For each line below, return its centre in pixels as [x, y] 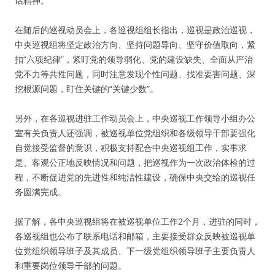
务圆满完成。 [41, 192]
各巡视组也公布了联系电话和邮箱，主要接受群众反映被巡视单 [135, 236]
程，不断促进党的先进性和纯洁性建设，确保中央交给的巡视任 [135, 177]
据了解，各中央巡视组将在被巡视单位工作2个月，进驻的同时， [137, 221]
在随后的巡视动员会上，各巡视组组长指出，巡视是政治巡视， [135, 30]
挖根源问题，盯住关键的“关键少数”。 [87, 89]
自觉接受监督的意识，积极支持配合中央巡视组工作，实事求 [131, 148]
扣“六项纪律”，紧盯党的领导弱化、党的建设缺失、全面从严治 [134, 59]
